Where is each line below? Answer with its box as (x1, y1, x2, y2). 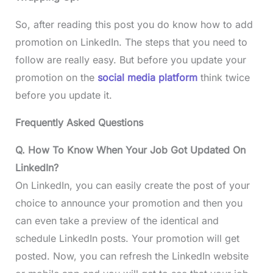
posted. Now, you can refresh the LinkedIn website (15, 250, 249, 263)
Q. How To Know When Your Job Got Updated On (15, 144, 246, 157)
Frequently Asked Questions (15, 116, 143, 129)
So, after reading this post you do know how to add (15, 18, 253, 31)
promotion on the (15, 71, 97, 84)
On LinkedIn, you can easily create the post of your (15, 179, 250, 192)
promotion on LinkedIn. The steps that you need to (15, 36, 247, 49)
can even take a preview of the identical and (15, 214, 219, 227)
